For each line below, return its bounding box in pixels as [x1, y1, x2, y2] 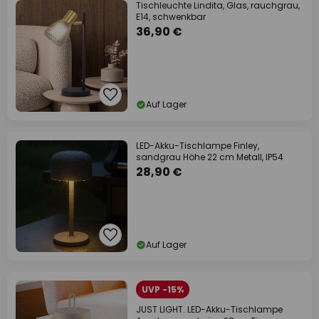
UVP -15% [142, 283, 184, 296]
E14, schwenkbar [136, 11, 206, 23]
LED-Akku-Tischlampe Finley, [136, 140, 259, 152]
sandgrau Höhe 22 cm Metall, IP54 [136, 151, 283, 163]
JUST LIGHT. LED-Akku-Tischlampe [136, 303, 283, 315]
